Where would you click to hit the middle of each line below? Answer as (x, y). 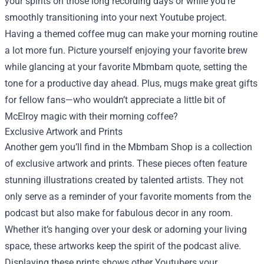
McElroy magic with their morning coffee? (91, 116)
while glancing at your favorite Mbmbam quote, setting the (126, 67)
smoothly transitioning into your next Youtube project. (116, 17)
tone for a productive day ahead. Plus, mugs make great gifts (131, 83)
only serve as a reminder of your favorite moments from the (128, 197)
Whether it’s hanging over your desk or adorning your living (126, 230)
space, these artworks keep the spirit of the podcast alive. (123, 246)
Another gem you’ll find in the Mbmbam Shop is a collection (128, 147)
